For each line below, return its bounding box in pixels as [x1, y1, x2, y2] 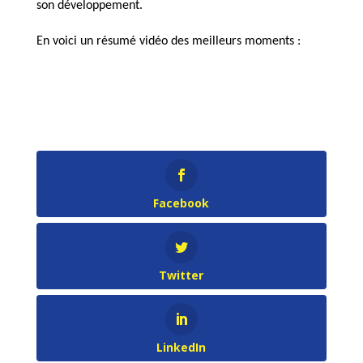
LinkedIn [156, 340, 207, 356]
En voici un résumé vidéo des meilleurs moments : [36, 35, 301, 48]
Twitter [159, 267, 204, 284]
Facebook [153, 195, 210, 211]
